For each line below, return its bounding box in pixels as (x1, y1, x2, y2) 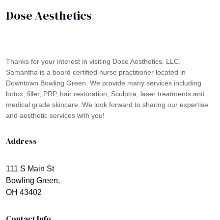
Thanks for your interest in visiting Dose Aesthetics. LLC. (6, 57, 181, 65)
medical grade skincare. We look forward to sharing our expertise (6, 100, 208, 109)
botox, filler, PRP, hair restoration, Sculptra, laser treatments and (6, 89, 205, 98)
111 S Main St (6, 164, 54, 173)
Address (6, 135, 37, 146)
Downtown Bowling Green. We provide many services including (6, 79, 201, 87)
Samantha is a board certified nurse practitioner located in (6, 68, 186, 76)
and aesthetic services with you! (6, 111, 105, 119)
